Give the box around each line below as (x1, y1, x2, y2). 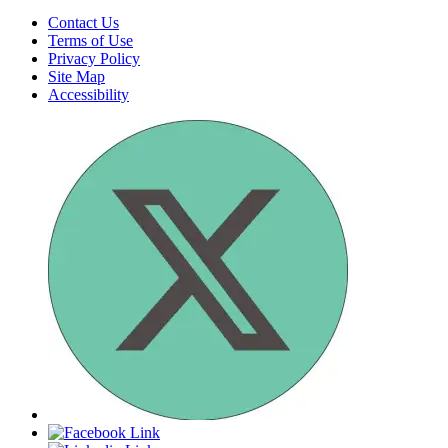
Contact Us (48, 13, 119, 31)
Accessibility (48, 85, 129, 103)
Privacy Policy (48, 49, 140, 67)
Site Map (48, 67, 105, 85)
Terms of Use (48, 31, 133, 49)
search (224, 8, 263, 24)
